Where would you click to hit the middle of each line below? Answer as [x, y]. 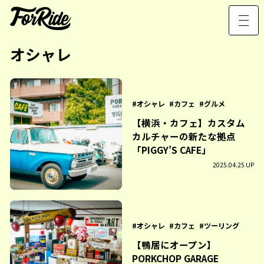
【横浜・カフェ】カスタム [189, 123]
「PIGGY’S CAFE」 [171, 150]
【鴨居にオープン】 [174, 245]
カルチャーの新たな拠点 [184, 136]
